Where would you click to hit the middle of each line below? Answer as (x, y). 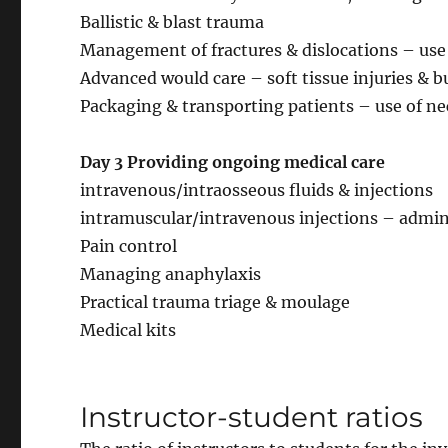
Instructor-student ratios (252, 416)
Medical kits (128, 329)
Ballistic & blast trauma (172, 21)
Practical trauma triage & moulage (215, 301)
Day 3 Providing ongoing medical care (233, 161)
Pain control (129, 245)
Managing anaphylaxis (171, 273)
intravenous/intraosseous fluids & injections (257, 189)
